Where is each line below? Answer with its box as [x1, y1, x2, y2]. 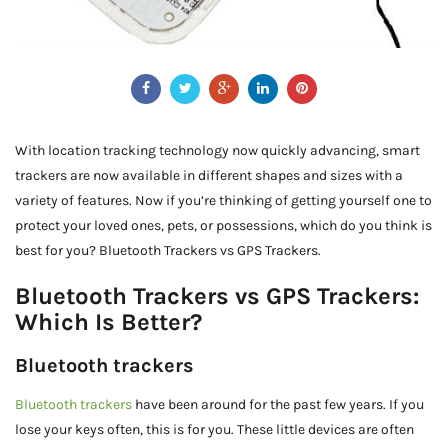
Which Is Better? [15, 307, 202, 336]
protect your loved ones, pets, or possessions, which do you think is [15, 216, 432, 234]
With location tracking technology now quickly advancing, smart [15, 141, 420, 159]
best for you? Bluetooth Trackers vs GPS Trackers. [15, 241, 321, 259]
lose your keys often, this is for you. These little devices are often [15, 420, 414, 438]
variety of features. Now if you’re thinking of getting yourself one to [15, 191, 432, 209]
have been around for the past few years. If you [132, 395, 424, 413]
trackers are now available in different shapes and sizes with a [15, 166, 403, 184]
